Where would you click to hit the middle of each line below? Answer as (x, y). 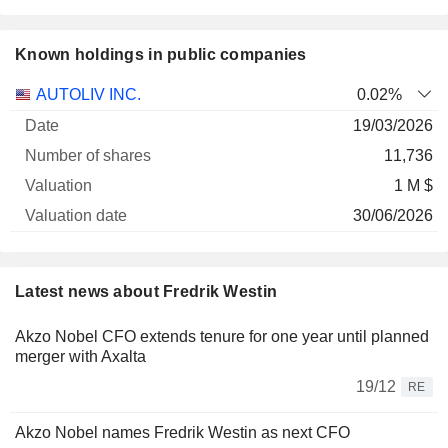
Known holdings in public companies (161, 54)
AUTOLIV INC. (88, 94)
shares (165, 133)
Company (48, 133)
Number (165, 93)
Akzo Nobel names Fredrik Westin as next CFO (182, 432)
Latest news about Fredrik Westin (146, 291)
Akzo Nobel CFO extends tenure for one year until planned (222, 336)
